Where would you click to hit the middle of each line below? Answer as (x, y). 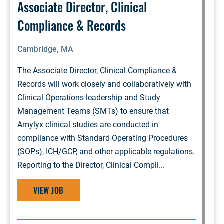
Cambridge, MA (45, 49)
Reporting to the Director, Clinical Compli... (91, 165)
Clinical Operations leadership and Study (89, 98)
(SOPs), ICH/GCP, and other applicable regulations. (106, 152)
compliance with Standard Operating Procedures (103, 138)
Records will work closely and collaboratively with (104, 84)
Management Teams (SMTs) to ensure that (93, 111)
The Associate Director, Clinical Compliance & (97, 71)
